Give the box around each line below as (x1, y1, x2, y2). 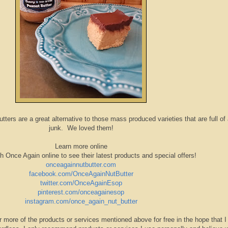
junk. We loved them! (48, 124, 113, 132)
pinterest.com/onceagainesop (38, 188, 124, 196)
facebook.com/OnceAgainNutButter (28, 170, 133, 178)
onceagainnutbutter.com (46, 161, 116, 169)
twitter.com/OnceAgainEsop (40, 179, 122, 187)
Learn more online (54, 142, 107, 151)
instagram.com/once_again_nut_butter (24, 197, 137, 206)
